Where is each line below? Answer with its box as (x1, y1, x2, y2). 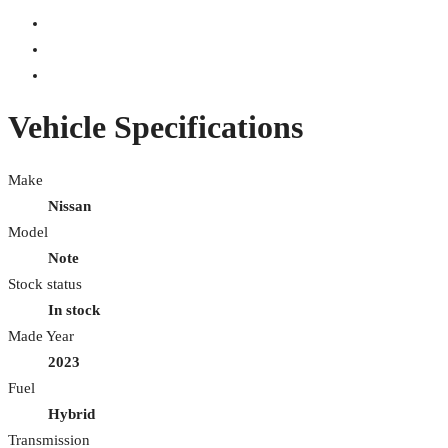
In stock (48, 301, 100, 318)
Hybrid (48, 405, 95, 422)
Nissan (48, 197, 91, 214)
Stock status (8, 275, 82, 292)
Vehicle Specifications (8, 109, 303, 146)
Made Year (8, 327, 74, 344)
